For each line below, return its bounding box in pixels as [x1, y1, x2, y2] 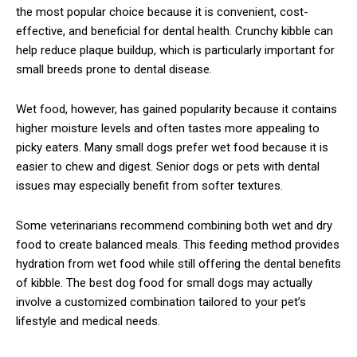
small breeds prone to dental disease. [16, 61, 212, 76]
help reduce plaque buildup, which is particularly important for [16, 42, 335, 57]
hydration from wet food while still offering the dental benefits [16, 256, 341, 271]
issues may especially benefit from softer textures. [16, 178, 283, 193]
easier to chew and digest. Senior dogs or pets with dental [16, 159, 320, 174]
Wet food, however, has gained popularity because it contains [16, 101, 337, 116]
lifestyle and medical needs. [16, 313, 160, 328]
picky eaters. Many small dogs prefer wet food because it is [16, 139, 328, 155]
